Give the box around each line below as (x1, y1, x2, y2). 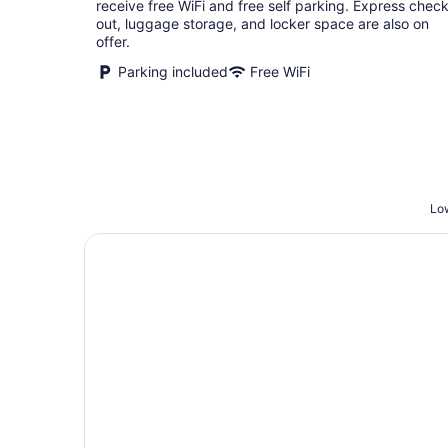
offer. (96, 33, 130, 50)
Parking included (118, 63, 228, 80)
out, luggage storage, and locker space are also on (96, 15, 429, 32)
